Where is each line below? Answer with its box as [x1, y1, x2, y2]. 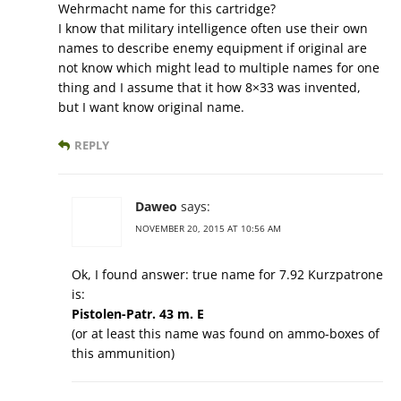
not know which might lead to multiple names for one [58, 58, 380, 76]
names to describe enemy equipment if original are [58, 38, 367, 56]
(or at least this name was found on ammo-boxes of [72, 324, 380, 342]
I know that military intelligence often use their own [58, 19, 368, 37]
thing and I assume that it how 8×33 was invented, [58, 78, 361, 96]
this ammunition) [72, 344, 175, 362]
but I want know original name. [58, 98, 244, 115]
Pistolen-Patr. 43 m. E [72, 304, 204, 322]
